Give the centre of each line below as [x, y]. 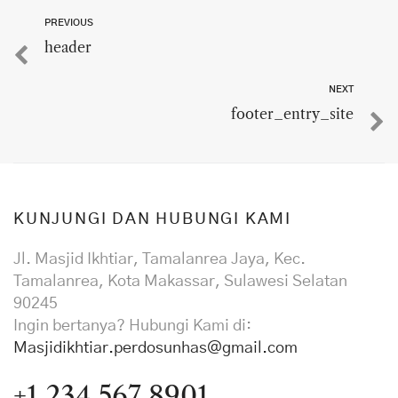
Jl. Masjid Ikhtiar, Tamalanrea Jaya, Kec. [159, 259]
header [68, 47]
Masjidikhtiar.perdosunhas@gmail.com [155, 348]
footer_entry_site [292, 114]
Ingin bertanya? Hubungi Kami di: [132, 326]
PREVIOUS [69, 23]
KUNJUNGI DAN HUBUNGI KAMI [152, 219]
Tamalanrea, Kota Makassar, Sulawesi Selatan [180, 282]
